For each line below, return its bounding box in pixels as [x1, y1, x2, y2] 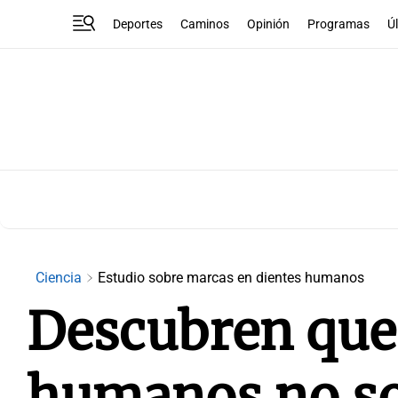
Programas [307, 16, 370, 32]
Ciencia [36, 269, 85, 286]
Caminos [180, 16, 230, 32]
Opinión [247, 16, 291, 32]
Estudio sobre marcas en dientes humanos [98, 269, 364, 286]
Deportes [113, 16, 163, 32]
